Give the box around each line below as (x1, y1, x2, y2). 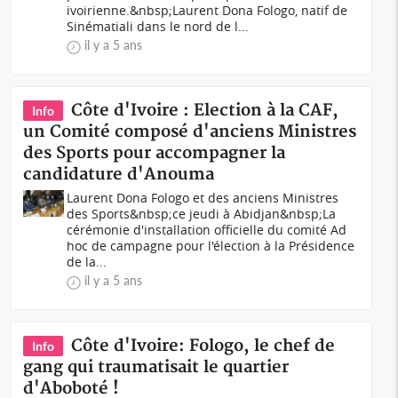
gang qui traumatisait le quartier (23, 357, 290, 378)
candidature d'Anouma (23, 164, 215, 185)
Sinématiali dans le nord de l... (67, 18, 250, 35)
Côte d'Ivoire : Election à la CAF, (71, 100, 339, 121)
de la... (67, 253, 107, 270)
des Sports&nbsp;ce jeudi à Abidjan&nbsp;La (67, 205, 337, 222)
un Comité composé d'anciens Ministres (23, 122, 357, 142)
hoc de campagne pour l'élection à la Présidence (67, 237, 355, 254)
